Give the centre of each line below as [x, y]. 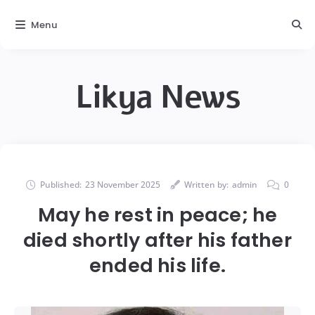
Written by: [206, 185]
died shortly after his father [157, 240]
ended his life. [157, 265]
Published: [61, 185]
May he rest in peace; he [157, 215]
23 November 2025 [123, 185]
